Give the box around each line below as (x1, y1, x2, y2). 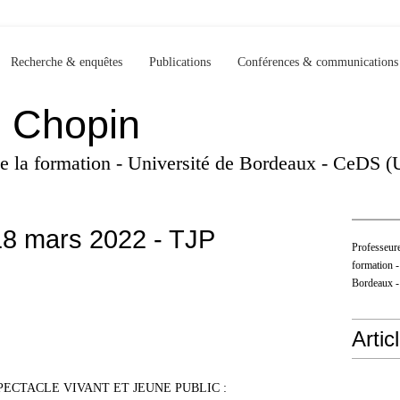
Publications (149, 55, 211, 69)
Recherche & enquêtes (11, 55, 122, 69)
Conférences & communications (237, 55, 398, 69)
